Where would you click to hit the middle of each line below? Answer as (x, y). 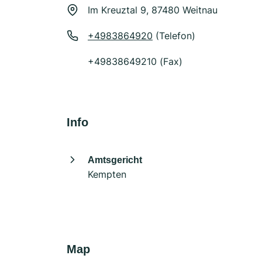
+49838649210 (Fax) (135, 61)
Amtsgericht (115, 160)
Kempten (107, 174)
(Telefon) (174, 36)
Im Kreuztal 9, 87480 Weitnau (153, 10)
